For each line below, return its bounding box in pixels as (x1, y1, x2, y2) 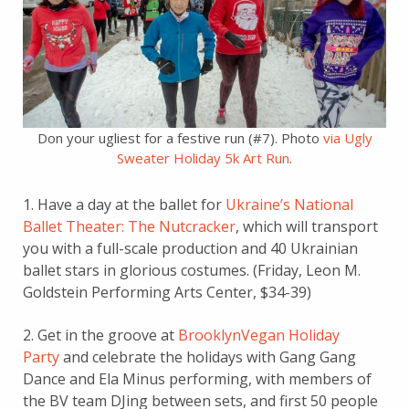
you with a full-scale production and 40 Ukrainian (23, 238, 358, 258)
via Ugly (322, 129, 372, 147)
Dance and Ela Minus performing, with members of (23, 369, 372, 389)
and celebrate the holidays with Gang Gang (59, 347, 356, 367)
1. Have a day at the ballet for (23, 194, 225, 215)
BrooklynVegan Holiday (178, 325, 340, 345)
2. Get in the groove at (23, 325, 178, 345)
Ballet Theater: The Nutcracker (23, 216, 236, 236)
